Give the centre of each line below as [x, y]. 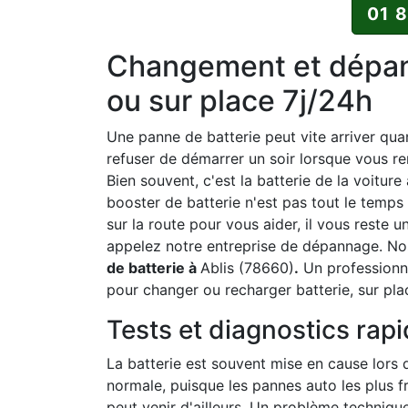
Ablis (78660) [247, 268]
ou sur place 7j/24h [240, 101]
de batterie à [153, 268]
